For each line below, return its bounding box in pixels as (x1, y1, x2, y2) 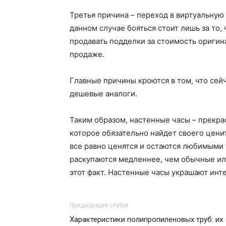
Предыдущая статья (70, 202, 128, 209)
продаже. (70, 49, 104, 59)
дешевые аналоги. (70, 89, 137, 98)
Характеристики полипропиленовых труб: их (70, 215, 223, 224)
